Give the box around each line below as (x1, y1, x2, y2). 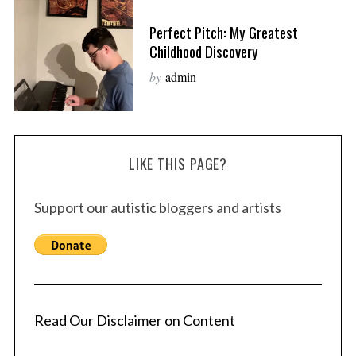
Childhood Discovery (149, 40, 258, 62)
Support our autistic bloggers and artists (33, 199, 281, 217)
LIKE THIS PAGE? (128, 153, 228, 175)
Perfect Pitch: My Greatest (149, 21, 298, 43)
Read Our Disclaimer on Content (33, 311, 235, 330)
